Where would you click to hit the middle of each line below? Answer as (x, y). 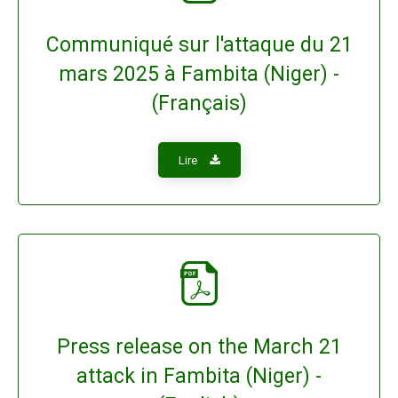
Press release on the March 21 (199, 347)
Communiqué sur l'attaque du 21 (199, 45)
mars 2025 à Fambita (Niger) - (199, 74)
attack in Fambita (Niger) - (199, 376)
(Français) (199, 103)
